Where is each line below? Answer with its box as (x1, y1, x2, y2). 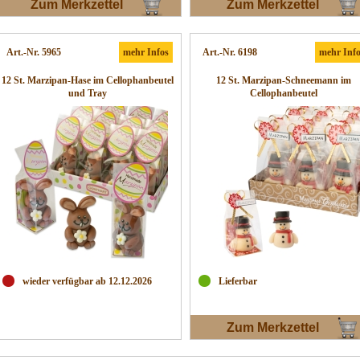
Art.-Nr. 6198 (202, 47, 257, 58)
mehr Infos (123, 47, 169, 58)
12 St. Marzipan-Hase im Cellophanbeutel (2, 75, 174, 86)
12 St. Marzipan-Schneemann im (216, 75, 351, 86)
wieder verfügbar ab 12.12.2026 (22, 276, 152, 287)
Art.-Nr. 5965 (6, 47, 61, 58)
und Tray (68, 88, 107, 99)
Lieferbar (219, 276, 257, 287)
